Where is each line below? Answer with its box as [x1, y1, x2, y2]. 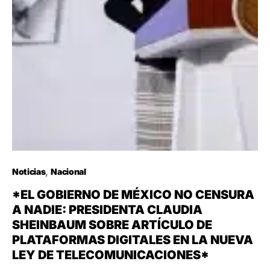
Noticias [12, 166, 46, 177]
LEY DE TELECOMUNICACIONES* [12, 248, 209, 263]
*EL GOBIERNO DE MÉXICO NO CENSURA [12, 187, 254, 202]
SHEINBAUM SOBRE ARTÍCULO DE [12, 218, 212, 233]
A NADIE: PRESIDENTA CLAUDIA [12, 202, 202, 218]
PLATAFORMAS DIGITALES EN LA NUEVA [12, 233, 253, 248]
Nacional [51, 166, 86, 177]
